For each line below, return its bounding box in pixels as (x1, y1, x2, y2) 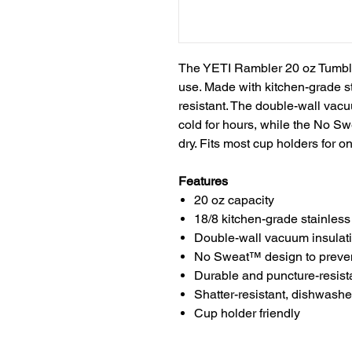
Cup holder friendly (194, 306, 300, 321)
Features (178, 174, 228, 189)
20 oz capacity (194, 192, 274, 207)
